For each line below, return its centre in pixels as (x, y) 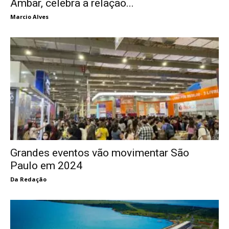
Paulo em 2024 (46, 166)
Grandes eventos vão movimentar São (100, 153)
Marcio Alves (29, 16)
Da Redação (28, 179)
